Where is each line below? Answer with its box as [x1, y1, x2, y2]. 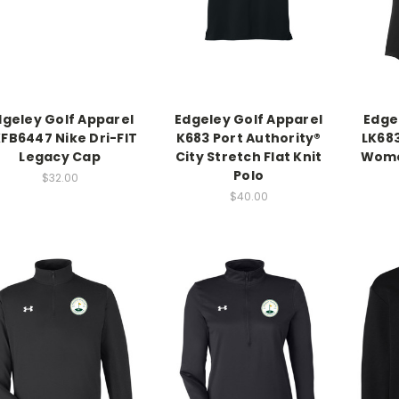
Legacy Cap [19, 148, 101, 167]
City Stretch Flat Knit [175, 148, 322, 167]
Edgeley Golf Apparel [175, 110, 322, 129]
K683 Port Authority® [175, 129, 322, 148]
